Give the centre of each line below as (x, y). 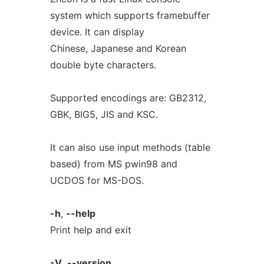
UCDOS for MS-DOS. (97, 180)
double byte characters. (103, 65)
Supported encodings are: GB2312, (128, 98)
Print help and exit (90, 230)
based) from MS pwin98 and (113, 164)
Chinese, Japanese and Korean (118, 48)
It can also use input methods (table (130, 147)
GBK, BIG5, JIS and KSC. (104, 114)
